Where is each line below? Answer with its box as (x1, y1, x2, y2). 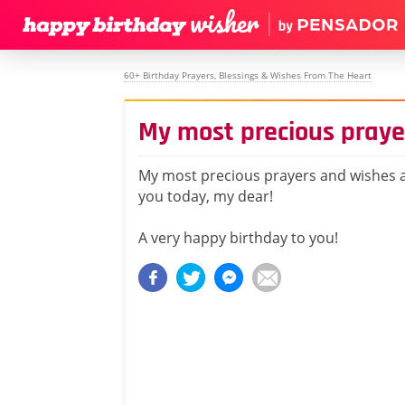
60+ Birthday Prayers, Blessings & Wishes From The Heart (124, 69, 372, 81)
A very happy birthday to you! (138, 228, 338, 248)
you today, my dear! (138, 186, 273, 206)
